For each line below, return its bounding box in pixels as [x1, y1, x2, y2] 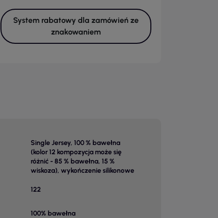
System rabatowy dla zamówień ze [13, 16, 139, 25]
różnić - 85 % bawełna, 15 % [30, 157, 115, 165]
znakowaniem [51, 27, 101, 36]
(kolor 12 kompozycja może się [30, 148, 122, 156]
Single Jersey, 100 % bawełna [30, 139, 120, 147]
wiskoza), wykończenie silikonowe [30, 166, 134, 175]
